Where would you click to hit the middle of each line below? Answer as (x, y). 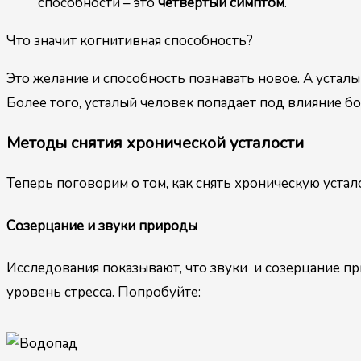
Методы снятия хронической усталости (155, 143)
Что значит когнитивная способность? (130, 41)
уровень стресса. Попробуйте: (104, 293)
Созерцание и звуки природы (102, 226)
